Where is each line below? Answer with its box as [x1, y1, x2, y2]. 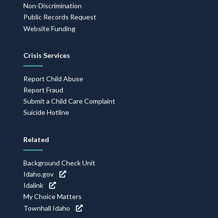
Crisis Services [23, 51, 70, 59]
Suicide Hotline [23, 108, 69, 117]
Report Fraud [23, 86, 63, 94]
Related [23, 135, 49, 144]
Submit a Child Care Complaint [23, 97, 115, 106]
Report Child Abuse [23, 74, 83, 83]
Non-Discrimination [23, 1, 82, 10]
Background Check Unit [23, 158, 95, 167]
